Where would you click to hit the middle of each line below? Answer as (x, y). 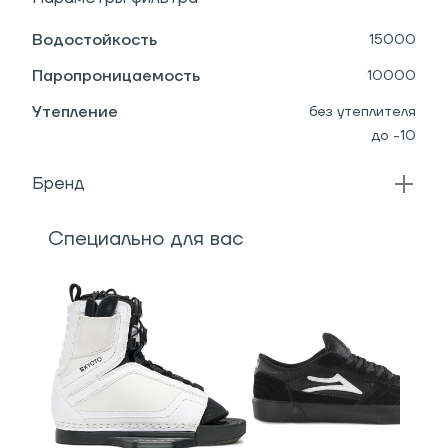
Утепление (75, 112)
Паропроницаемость (116, 76)
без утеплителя (362, 111)
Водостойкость (94, 40)
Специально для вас (145, 239)
